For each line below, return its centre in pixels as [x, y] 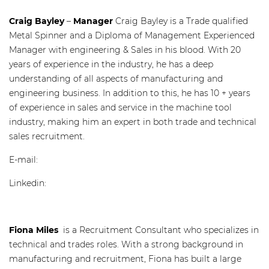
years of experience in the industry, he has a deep [111, 64]
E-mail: [25, 160]
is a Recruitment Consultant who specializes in [161, 230]
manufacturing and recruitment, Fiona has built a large [125, 259]
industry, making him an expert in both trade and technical [133, 122]
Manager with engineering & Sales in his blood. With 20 [125, 50]
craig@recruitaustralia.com [98, 160]
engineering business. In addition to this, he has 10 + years [130, 93]
